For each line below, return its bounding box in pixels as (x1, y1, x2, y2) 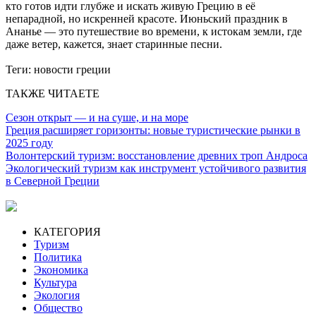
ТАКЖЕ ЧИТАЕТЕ (6, 87, 99, 99)
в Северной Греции (6, 174, 99, 187)
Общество (34, 301, 83, 314)
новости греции (34, 63, 111, 75)
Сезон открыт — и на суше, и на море (6, 111, 188, 123)
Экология (34, 288, 80, 301)
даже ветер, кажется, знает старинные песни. (6, 37, 222, 50)
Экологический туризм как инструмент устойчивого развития (6, 162, 306, 174)
